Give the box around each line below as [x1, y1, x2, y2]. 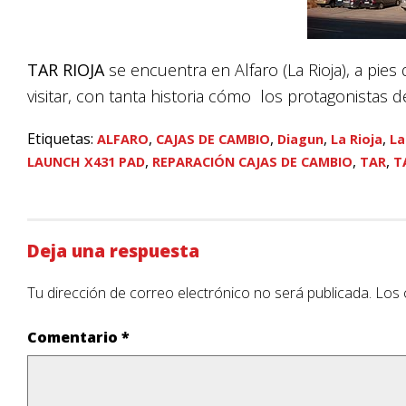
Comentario [27, 326, 121, 347]
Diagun [277, 130, 324, 149]
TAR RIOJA [27, 59, 104, 82]
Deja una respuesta [27, 237, 199, 263]
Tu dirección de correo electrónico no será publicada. [27, 282, 372, 303]
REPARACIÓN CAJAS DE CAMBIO [152, 153, 353, 171]
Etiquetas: [27, 129, 97, 150]
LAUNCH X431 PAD [27, 153, 145, 171]
